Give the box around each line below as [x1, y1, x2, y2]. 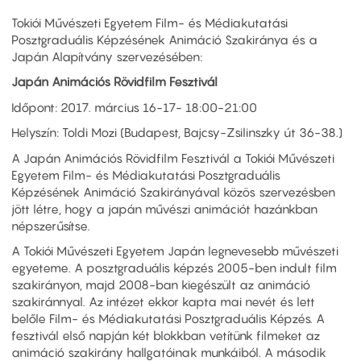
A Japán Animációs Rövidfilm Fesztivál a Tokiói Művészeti [11, 150, 334, 165]
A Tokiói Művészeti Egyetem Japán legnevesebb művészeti [11, 243, 338, 259]
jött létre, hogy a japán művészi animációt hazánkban [11, 201, 317, 216]
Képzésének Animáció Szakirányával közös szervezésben [11, 184, 335, 199]
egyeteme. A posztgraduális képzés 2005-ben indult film [11, 260, 337, 276]
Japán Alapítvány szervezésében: [11, 48, 202, 64]
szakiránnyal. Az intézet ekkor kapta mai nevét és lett [11, 294, 315, 309]
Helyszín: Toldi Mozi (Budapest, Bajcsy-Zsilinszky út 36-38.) [11, 125, 342, 140]
